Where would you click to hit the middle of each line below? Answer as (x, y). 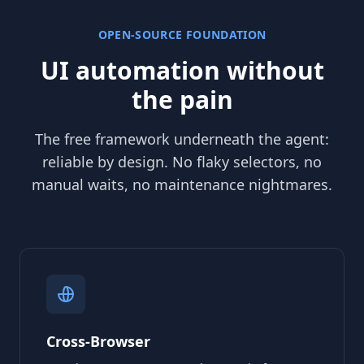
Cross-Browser (98, 341)
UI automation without (182, 70)
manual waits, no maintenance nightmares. (182, 184)
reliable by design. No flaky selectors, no (182, 161)
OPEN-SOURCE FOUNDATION (182, 34)
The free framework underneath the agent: (182, 139)
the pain (182, 99)
